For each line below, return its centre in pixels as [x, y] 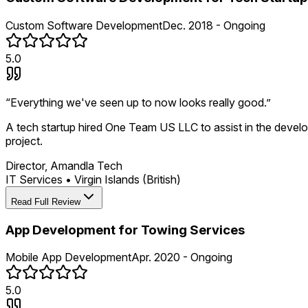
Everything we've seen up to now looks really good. [138, 102]
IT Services [34, 179]
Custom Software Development [84, 25]
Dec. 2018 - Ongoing [214, 25]
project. [24, 141]
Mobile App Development [68, 257]
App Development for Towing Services [125, 230]
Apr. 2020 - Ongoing [182, 257]
